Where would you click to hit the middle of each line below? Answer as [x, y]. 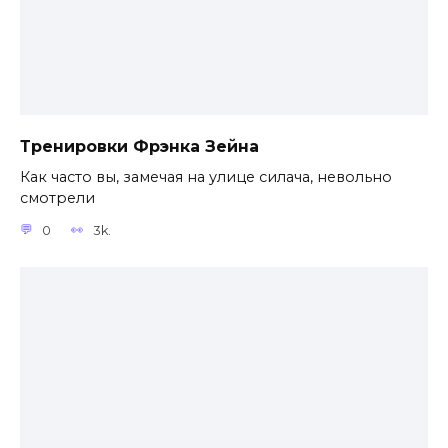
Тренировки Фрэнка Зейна [139, 147]
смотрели [57, 198]
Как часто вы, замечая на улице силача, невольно [206, 177]
